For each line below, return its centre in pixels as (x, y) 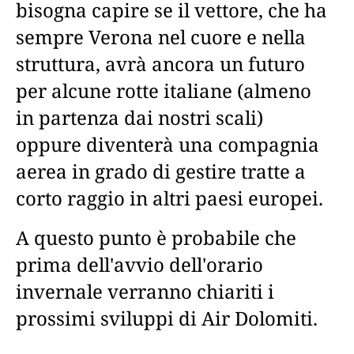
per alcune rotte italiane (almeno (164, 90)
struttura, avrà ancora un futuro (160, 63)
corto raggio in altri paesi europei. (169, 198)
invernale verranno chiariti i (145, 291)
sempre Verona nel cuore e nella (161, 36)
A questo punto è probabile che (156, 237)
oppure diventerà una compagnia (168, 144)
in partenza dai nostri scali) (139, 117)
